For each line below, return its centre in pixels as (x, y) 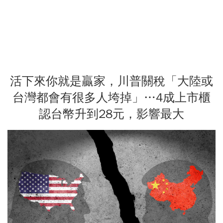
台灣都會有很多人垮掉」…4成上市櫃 (111, 98)
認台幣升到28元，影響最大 (111, 114)
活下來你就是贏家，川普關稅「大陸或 (111, 81)
